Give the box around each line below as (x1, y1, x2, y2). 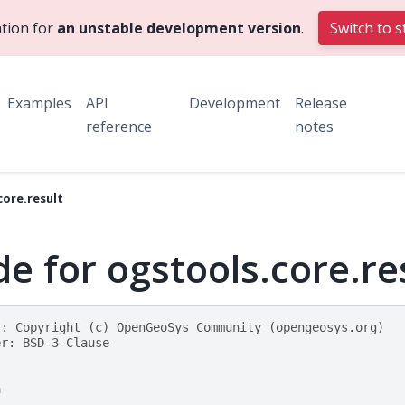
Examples (7, 92, 71, 113)
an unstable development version (56, 18, 301, 38)
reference (86, 116, 152, 137)
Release (295, 92, 348, 113)
